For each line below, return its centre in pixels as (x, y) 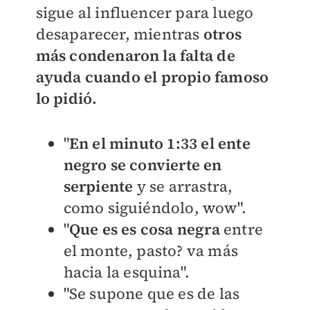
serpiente (98, 186)
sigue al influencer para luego (145, 13)
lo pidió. (66, 99)
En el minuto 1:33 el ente (159, 144)
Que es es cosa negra (146, 229)
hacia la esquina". (127, 272)
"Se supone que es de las (152, 294)
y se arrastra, (183, 186)
